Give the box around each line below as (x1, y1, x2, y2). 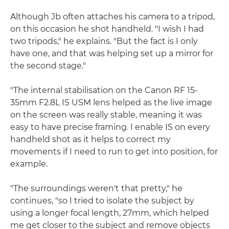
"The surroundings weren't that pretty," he (10, 184, 182, 194)
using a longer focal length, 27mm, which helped (10, 208, 209, 218)
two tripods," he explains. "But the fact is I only (10, 36, 198, 47)
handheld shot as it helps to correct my (10, 134, 171, 145)
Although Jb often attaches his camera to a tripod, (10, 12, 215, 22)
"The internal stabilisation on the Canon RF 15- (10, 85, 198, 96)
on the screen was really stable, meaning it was (10, 110, 202, 120)
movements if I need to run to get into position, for (10, 147, 218, 157)
